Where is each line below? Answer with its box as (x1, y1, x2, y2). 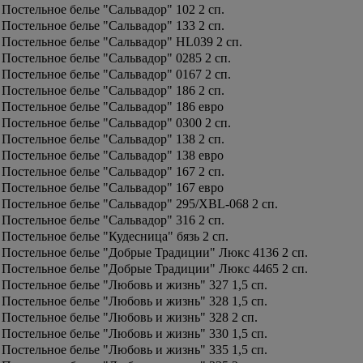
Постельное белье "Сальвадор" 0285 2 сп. (2, 51, 231, 65)
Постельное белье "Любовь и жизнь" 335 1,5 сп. (2, 343, 267, 357)
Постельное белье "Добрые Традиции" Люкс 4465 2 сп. (2, 262, 308, 275)
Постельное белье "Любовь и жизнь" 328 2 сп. (2, 310, 258, 324)
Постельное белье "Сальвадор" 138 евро (2, 148, 224, 162)
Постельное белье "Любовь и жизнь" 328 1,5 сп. (2, 294, 267, 308)
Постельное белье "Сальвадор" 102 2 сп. (2, 2, 224, 16)
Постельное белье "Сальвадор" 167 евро (2, 181, 224, 194)
